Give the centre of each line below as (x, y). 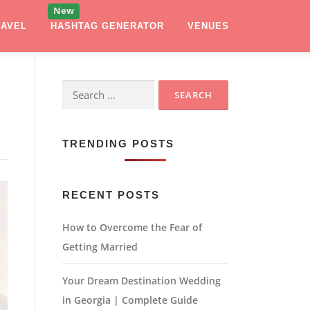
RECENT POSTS (111, 195)
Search (83, 88)
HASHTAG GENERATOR (107, 26)
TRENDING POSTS (118, 144)
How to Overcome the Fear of (132, 227)
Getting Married (100, 247)
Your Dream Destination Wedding (142, 281)
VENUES (208, 26)
